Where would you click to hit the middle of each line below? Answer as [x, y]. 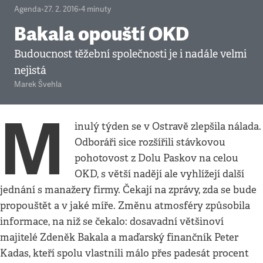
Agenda [28, 9]
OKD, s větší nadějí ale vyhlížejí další [160, 174]
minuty [99, 9]
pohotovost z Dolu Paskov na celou [157, 158]
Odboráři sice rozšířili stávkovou [150, 142]
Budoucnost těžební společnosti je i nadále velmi [130, 54]
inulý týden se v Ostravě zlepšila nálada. [168, 127]
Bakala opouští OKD [102, 34]
